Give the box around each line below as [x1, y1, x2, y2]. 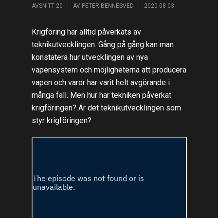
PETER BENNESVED [81, 2, 134, 10]
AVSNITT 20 [31, 2, 63, 10]
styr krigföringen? [31, 115, 91, 125]
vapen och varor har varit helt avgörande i [31, 77, 170, 87]
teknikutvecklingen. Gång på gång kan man [31, 39, 174, 49]
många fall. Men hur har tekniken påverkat [31, 90, 171, 100]
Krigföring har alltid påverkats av [31, 27, 141, 36]
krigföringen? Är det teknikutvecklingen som [31, 103, 181, 112]
